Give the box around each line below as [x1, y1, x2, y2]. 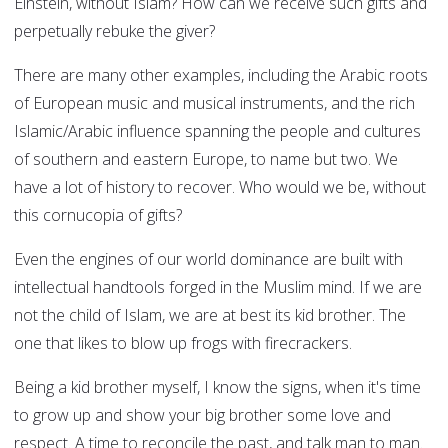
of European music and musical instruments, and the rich [14, 92, 415, 115]
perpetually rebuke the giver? [14, 20, 215, 43]
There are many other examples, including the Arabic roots [14, 64, 428, 87]
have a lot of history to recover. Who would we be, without [14, 176, 426, 199]
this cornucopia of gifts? [14, 204, 182, 227]
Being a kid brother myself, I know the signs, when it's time [14, 376, 421, 399]
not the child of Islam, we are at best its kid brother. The [14, 304, 406, 327]
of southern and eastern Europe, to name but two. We [14, 148, 398, 171]
